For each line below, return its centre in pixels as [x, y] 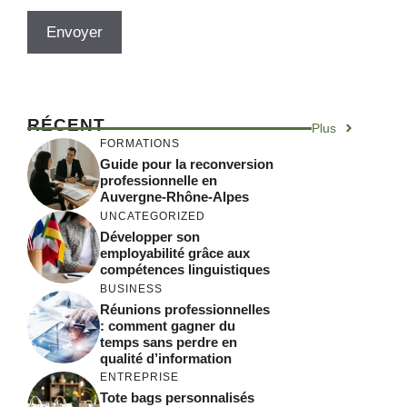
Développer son [150, 237]
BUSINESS [131, 288]
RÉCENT [66, 124]
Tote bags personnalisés [177, 397]
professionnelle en [159, 180]
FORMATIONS [140, 144]
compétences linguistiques [185, 269]
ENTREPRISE [139, 377]
